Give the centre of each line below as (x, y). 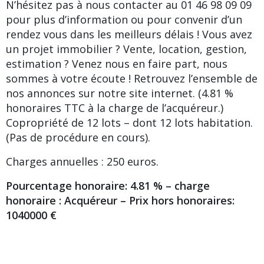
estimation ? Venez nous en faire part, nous (117, 63)
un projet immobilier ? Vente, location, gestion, (126, 49)
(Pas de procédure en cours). (78, 137)
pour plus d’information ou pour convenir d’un (124, 19)
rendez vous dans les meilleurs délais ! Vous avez (129, 34)
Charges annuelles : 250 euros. (82, 161)
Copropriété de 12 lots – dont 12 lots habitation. (129, 122)
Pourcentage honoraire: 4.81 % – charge (108, 185)
